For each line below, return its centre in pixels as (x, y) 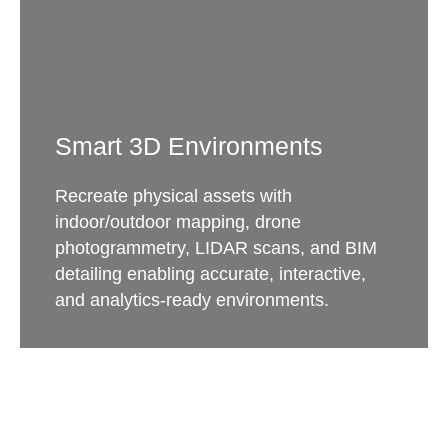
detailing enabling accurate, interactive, (210, 274)
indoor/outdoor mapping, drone (177, 222)
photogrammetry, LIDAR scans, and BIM (215, 248)
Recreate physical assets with (173, 196)
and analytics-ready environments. (191, 300)
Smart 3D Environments (188, 146)
